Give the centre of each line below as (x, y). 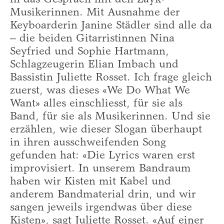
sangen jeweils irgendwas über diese (101, 208)
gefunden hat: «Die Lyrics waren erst (102, 156)
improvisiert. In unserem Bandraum (100, 169)
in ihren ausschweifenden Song (88, 143)
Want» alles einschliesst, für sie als (96, 104)
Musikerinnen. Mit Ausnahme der (95, 13)
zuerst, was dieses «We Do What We (100, 91)
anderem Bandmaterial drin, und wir (103, 195)
